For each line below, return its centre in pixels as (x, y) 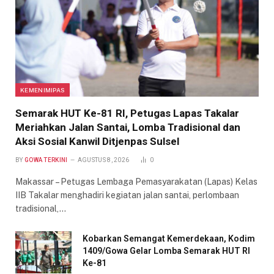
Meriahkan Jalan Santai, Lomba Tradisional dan (128, 127)
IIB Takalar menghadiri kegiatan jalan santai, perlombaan (127, 195)
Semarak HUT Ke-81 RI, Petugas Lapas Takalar (127, 113)
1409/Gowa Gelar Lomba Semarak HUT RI (166, 250)
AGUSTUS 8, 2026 (103, 160)
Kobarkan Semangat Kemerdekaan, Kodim (169, 238)
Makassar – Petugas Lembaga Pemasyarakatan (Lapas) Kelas (136, 181)
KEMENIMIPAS (43, 90)
